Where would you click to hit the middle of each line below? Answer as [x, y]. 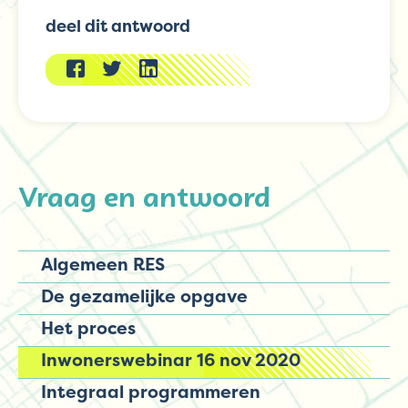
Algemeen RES [103, 264]
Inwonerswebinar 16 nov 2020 [171, 360]
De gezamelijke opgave [144, 296]
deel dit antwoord [118, 26]
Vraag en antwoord [144, 198]
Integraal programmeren [151, 392]
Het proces [88, 328]
